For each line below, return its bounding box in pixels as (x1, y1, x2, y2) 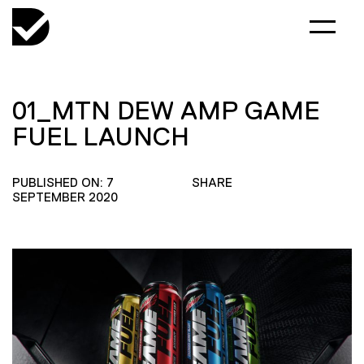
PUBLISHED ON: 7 (12, 175, 114, 189)
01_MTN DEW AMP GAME (12, 96, 320, 125)
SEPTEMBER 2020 (12, 190, 118, 204)
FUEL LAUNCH (12, 122, 189, 151)
